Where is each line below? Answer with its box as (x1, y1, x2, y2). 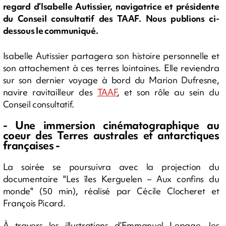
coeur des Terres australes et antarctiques (3, 128, 219, 143)
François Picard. (3, 197, 66, 209)
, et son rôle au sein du (117, 86, 219, 98)
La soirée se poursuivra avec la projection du (3, 160, 219, 173)
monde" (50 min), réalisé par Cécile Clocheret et (3, 185, 219, 197)
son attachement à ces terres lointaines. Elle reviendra (3, 62, 219, 74)
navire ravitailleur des (3, 86, 97, 98)
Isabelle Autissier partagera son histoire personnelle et (3, 49, 219, 62)
